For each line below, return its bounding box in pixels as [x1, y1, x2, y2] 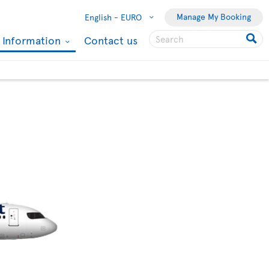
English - [85, 11, 118, 23]
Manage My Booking [177, 11, 251, 22]
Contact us [84, 32, 138, 47]
